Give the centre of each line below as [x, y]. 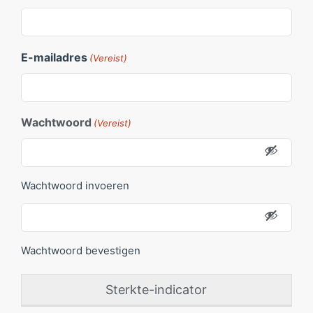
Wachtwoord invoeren [75, 185]
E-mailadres [54, 57]
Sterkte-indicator [156, 290]
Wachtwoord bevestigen [81, 250]
